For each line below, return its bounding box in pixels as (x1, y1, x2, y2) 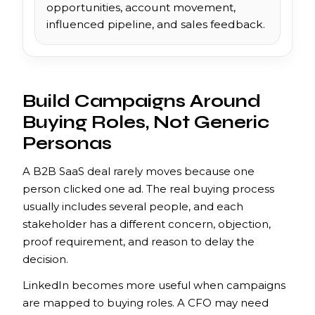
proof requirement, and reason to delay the (22, 234, 255, 248)
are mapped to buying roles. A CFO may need (22, 295, 269, 309)
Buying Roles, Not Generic (22, 111, 269, 133)
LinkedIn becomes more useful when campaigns (22, 278, 285, 292)
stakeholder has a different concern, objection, (22, 217, 271, 231)
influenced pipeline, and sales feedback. (46, 17, 265, 31)
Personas (22, 132, 112, 154)
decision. (22, 252, 68, 266)
